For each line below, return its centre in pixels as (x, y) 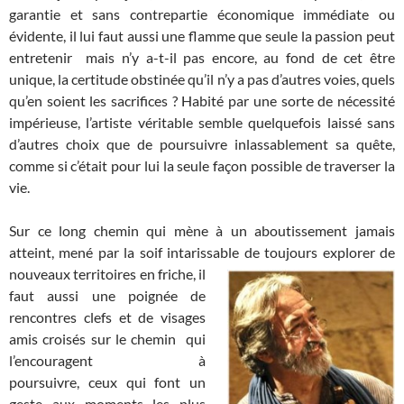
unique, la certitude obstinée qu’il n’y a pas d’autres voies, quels (202, 79)
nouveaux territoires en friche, (104, 274)
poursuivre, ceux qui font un (107, 382)
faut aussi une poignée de (107, 296)
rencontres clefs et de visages (107, 317)
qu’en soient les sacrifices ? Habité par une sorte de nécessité (202, 101)
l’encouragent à (107, 361)
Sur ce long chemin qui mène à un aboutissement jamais (202, 231)
